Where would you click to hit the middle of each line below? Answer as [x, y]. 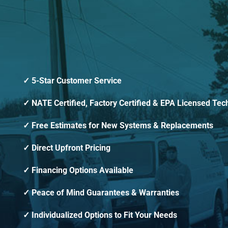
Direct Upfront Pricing [71, 148]
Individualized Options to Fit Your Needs [104, 215]
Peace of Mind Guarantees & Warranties [105, 193]
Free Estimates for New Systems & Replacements [122, 126]
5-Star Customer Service [77, 81]
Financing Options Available [82, 170]
